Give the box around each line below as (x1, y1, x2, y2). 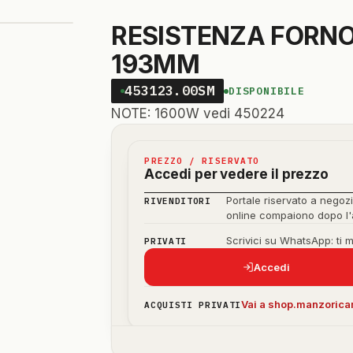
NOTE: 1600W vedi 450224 (111, 106, 285, 121)
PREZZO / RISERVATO (144, 155, 260, 166)
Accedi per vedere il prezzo (144, 166, 329, 182)
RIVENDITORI (144, 195, 211, 206)
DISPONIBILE (229, 84, 305, 98)
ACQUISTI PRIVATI (144, 299, 241, 310)
